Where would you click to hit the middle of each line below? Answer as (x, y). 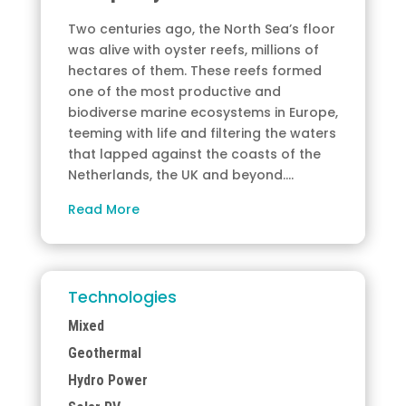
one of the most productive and (174, 92)
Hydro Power (107, 380)
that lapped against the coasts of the (194, 155)
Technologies (122, 296)
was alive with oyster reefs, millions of (193, 50)
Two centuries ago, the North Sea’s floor (201, 29)
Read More (103, 210)
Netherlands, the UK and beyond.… (180, 175)
